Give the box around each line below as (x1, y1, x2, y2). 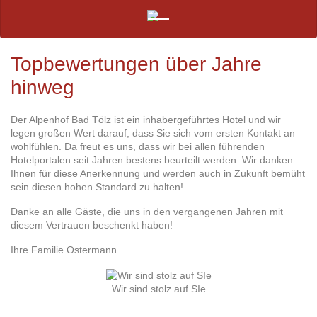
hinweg (11, 76, 74, 98)
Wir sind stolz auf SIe (111, 282, 206, 294)
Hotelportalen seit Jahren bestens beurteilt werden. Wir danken (11, 154, 293, 166)
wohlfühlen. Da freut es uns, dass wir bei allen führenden (11, 140, 265, 152)
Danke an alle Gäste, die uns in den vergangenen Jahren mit (11, 205, 283, 217)
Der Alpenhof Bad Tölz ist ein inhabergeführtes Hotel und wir (11, 113, 281, 125)
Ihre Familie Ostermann (11, 243, 117, 255)
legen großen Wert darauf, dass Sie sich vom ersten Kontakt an (11, 127, 295, 139)
